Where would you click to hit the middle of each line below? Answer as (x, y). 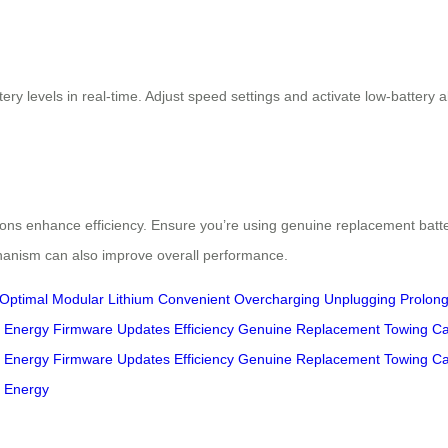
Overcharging (277, 299)
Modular (78, 299)
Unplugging (360, 299)
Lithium (131, 299)
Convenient (194, 299)
